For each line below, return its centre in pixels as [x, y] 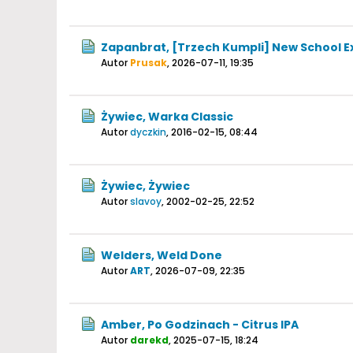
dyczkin [148, 132]
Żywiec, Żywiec [145, 186]
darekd [149, 340]
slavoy [146, 201]
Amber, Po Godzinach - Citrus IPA [200, 325]
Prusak [149, 63]
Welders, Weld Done [162, 255]
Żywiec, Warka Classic [167, 117]
